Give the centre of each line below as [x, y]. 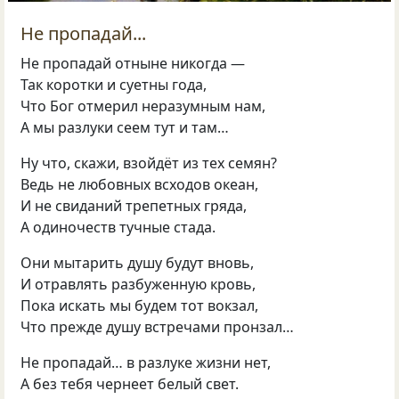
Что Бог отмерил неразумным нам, [143, 106]
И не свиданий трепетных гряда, [134, 206]
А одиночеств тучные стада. [118, 228]
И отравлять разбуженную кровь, [138, 285]
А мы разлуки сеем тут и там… [125, 128]
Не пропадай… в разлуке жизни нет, [146, 363]
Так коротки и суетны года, [114, 85]
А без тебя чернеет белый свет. [130, 384]
